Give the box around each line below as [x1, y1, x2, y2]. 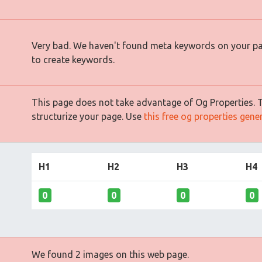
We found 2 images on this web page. [32, 249, 189, 260]
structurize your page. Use [32, 111, 144, 122]
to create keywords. [32, 54, 115, 65]
